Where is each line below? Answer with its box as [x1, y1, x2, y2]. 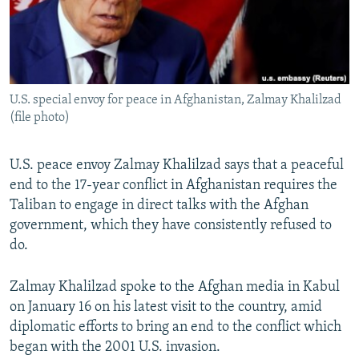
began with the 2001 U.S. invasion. [10, 340, 220, 356]
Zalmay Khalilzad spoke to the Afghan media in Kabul [10, 280, 340, 296]
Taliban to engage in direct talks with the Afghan [10, 198, 309, 214]
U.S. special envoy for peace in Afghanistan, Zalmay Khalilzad [10, 94, 341, 107]
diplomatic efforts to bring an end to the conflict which [10, 320, 341, 336]
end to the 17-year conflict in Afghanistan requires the [10, 178, 337, 194]
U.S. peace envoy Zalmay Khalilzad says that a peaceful [10, 158, 344, 174]
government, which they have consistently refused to [10, 218, 332, 234]
